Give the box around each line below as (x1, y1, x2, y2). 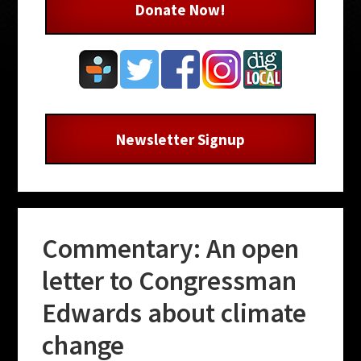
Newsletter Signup (115, 129, 245, 149)
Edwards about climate (42, 295, 307, 330)
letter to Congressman (42, 263, 297, 297)
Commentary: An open (42, 230, 300, 265)
